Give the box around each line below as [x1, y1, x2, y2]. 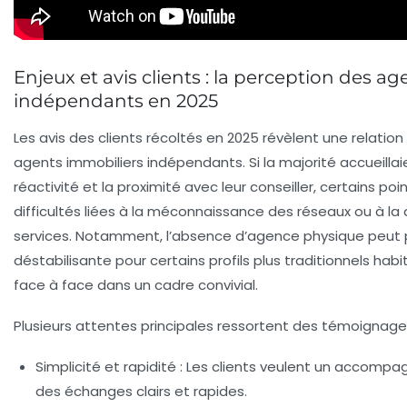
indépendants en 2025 [14, 89, 218, 112]
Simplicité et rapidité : [35, 356, 183, 376]
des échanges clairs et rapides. [35, 381, 247, 401]
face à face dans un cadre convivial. [14, 274, 258, 294]
